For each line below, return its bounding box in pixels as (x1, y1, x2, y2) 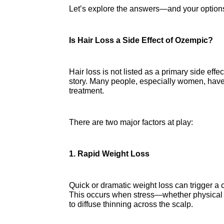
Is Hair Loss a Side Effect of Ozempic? (69, 35, 213, 44)
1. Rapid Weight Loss (69, 149, 149, 158)
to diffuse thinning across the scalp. (69, 199, 193, 208)
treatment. (69, 86, 104, 95)
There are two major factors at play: (69, 117, 193, 126)
